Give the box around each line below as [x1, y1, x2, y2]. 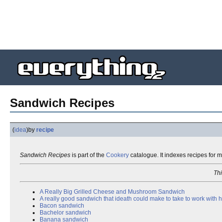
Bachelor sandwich [40, 209, 91, 216]
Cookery [106, 152, 129, 159]
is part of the [70, 152, 106, 159]
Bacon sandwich [40, 202, 84, 209]
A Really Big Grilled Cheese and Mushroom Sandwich [40, 188, 185, 195]
